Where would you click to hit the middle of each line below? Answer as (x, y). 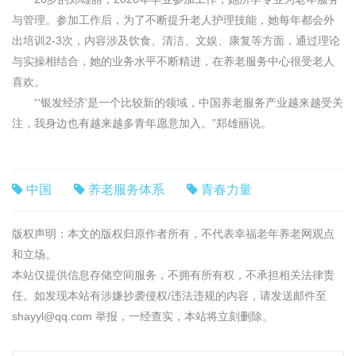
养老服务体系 (126, 190)
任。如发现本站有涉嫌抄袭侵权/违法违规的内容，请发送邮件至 (169, 296)
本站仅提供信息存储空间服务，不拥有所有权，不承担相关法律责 (173, 275)
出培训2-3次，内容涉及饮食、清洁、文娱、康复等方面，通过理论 (176, 41)
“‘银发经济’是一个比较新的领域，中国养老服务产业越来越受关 (178, 103)
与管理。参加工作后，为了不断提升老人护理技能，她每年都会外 (173, 20)
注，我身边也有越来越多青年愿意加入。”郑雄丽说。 (142, 123)
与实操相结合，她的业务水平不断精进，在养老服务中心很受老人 (173, 61)
